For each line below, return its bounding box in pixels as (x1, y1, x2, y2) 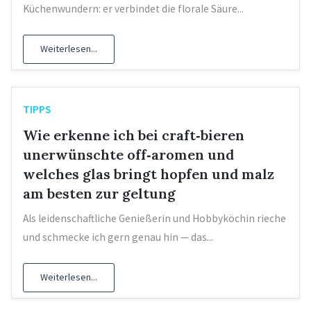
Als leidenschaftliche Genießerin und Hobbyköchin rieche (23, 211, 286, 225)
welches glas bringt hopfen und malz (23, 165, 274, 183)
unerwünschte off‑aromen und (23, 145, 234, 163)
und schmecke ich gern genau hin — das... (23, 230, 213, 244)
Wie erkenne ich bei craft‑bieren (23, 126, 244, 144)
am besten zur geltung (23, 184, 176, 202)
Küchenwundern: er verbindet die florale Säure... (23, 1, 244, 15)
